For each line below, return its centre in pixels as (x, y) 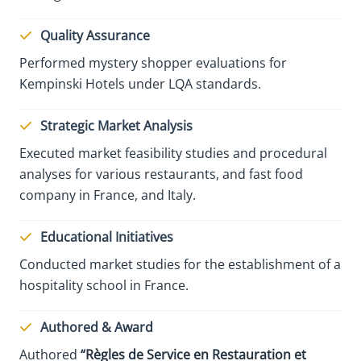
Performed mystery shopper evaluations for (153, 62)
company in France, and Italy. (108, 195)
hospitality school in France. (104, 285)
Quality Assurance (95, 35)
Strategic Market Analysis (116, 125)
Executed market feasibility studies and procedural (173, 153)
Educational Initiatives (107, 237)
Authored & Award (97, 327)
